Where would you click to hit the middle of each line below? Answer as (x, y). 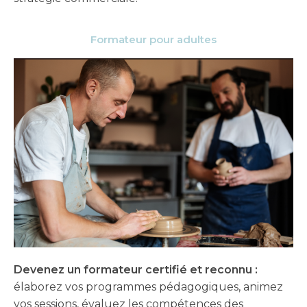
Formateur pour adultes (153, 39)
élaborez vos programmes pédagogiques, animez (148, 287)
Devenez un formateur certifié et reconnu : (136, 270)
